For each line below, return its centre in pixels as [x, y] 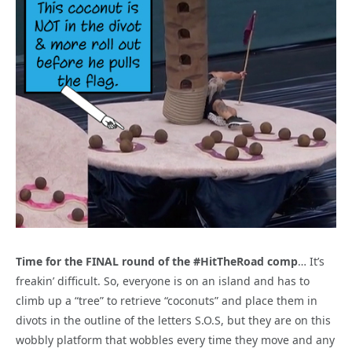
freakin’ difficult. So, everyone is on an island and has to [163, 280]
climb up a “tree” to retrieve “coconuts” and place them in [167, 300]
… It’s [311, 261]
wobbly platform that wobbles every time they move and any [175, 339]
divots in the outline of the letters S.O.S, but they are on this [173, 320]
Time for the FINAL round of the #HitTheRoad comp [157, 261]
